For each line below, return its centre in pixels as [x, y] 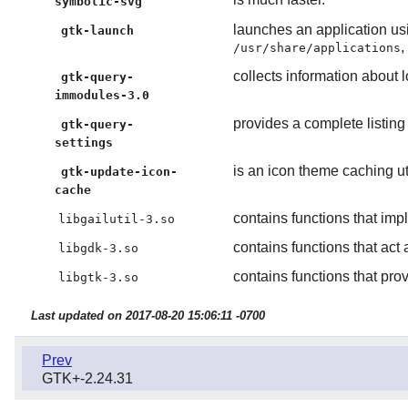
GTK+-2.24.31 [87, 379]
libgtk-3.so [98, 278]
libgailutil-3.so [116, 219]
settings [83, 143]
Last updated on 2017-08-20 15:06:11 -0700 [148, 316]
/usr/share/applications [316, 48]
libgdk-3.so [98, 249]
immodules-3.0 [102, 96]
